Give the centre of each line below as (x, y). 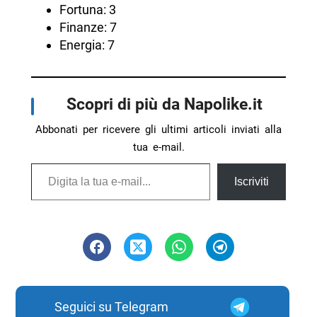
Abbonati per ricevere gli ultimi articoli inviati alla (158, 130)
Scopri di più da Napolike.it (164, 104)
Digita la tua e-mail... (47, 163)
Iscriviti (252, 182)
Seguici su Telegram (111, 307)
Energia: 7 (87, 45)
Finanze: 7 (88, 28)
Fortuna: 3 (87, 10)
